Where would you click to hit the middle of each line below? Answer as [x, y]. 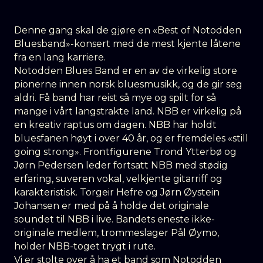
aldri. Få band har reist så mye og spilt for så [115, 98]
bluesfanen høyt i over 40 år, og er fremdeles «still [131, 138]
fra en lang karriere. [60, 57]
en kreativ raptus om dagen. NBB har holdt [115, 125]
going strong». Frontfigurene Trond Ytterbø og [125, 152]
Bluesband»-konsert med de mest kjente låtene [127, 44]
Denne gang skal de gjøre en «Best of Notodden [128, 30]
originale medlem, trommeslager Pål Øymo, [117, 233]
